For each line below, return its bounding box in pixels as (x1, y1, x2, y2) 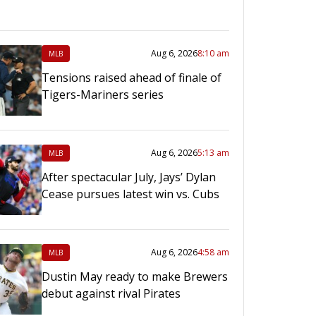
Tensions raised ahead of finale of (41, 69, 221, 85)
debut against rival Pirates (41, 285, 181, 301)
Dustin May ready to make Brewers (41, 268, 228, 284)
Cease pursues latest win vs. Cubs (41, 186, 219, 202)
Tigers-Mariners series (41, 86, 164, 102)
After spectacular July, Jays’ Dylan (41, 169, 216, 185)
